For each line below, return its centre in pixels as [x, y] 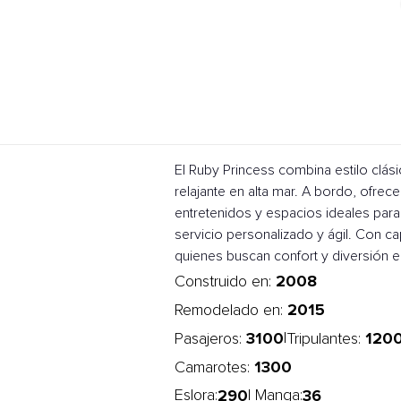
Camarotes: [214, 368]
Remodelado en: [231, 311]
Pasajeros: [210, 339]
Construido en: [225, 282]
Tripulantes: [326, 339]
